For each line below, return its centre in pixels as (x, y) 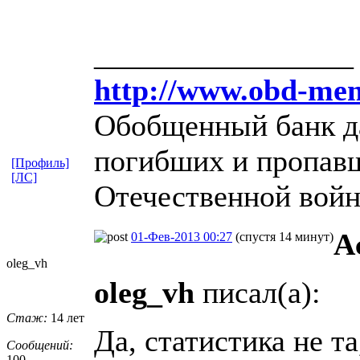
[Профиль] (40, 162)
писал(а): (258, 292)
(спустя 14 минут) (284, 236)
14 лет (66, 317)
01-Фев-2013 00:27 (182, 236)
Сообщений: (40, 345)
